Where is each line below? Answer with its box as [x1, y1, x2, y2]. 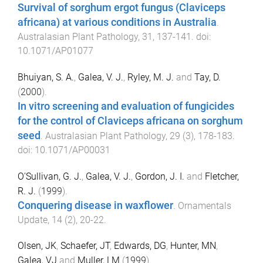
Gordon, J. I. [135, 170, 184, 182]
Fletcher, [205, 170, 239, 182]
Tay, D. [194, 71, 221, 83]
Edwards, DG [114, 240, 166, 252]
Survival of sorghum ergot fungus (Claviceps [18, 1, 225, 14]
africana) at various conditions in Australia [18, 16, 217, 28]
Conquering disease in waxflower [18, 199, 173, 211]
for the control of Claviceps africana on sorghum [18, 114, 243, 127]
